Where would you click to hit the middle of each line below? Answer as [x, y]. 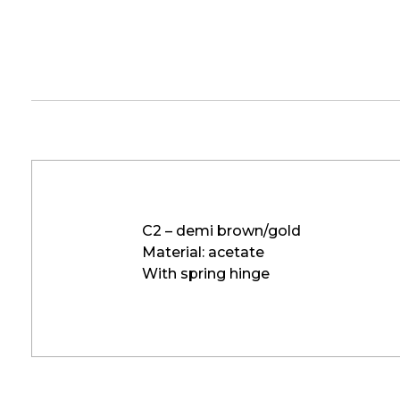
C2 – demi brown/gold [221, 231]
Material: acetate [203, 252]
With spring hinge [206, 274]
